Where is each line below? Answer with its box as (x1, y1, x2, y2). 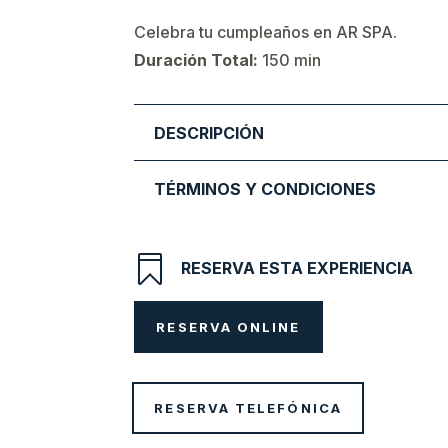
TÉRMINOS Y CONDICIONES (154, 178, 377, 199)
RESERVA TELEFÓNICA (154, 400, 342, 417)
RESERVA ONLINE (156, 318, 301, 335)
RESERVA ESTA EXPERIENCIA (181, 257, 414, 278)
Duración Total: (134, 49, 259, 70)
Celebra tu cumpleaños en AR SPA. (134, 21, 398, 42)
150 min (258, 49, 322, 70)
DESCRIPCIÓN (154, 122, 265, 143)
